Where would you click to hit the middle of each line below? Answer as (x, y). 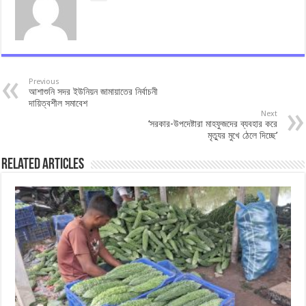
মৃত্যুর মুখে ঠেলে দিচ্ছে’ (242, 135)
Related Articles (43, 165)
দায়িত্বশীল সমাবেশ (58, 103)
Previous (44, 81)
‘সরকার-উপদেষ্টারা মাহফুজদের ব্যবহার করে (212, 123)
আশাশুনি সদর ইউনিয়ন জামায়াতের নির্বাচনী (94, 91)
